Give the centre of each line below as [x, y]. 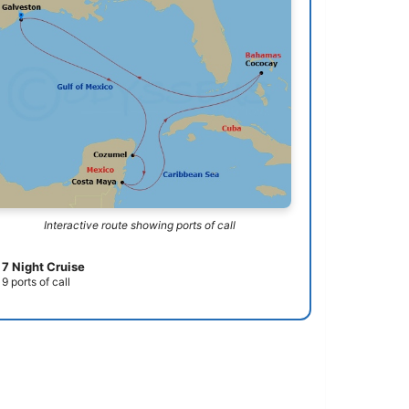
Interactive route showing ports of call [139, 225]
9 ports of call [37, 281]
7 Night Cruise [44, 266]
